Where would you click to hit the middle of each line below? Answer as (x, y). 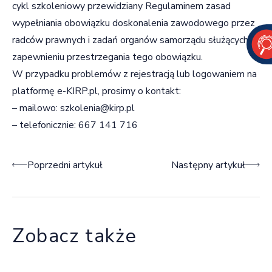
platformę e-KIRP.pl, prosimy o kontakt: (97, 91)
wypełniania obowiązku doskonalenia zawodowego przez (134, 23)
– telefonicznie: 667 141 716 (75, 125)
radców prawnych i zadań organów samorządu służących (130, 40)
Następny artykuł (208, 165)
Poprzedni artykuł (65, 165)
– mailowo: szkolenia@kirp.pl (73, 108)
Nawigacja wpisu (57, 166)
